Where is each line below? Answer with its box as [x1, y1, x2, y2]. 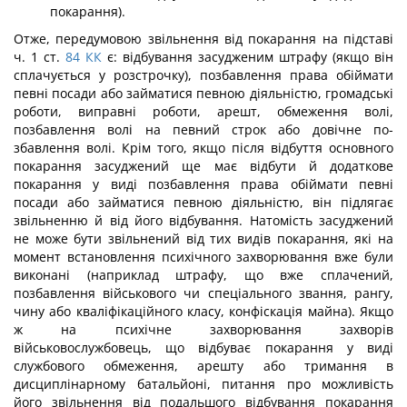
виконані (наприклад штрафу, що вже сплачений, [14, 266, 393, 283]
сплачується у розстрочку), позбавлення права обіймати [14, 66, 393, 84]
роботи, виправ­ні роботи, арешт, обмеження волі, [14, 103, 393, 120]
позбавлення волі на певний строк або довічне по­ [14, 121, 393, 138]
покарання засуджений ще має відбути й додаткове [14, 157, 393, 174]
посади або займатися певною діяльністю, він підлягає [14, 194, 393, 211]
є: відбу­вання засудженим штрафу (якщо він [102, 48, 393, 65]
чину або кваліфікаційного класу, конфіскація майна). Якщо [14, 303, 393, 320]
